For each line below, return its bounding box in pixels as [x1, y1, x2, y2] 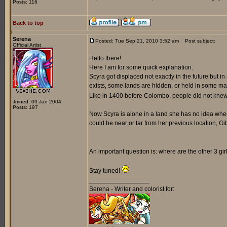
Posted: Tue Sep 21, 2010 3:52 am [95, 38, 179, 44]
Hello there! [89, 55, 121, 62]
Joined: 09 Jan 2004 [13, 99, 61, 104]
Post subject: [180, 38, 215, 44]
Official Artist [13, 42, 41, 48]
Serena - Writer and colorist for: [89, 185, 174, 193]
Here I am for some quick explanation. [89, 64, 193, 71]
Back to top [13, 20, 44, 26]
